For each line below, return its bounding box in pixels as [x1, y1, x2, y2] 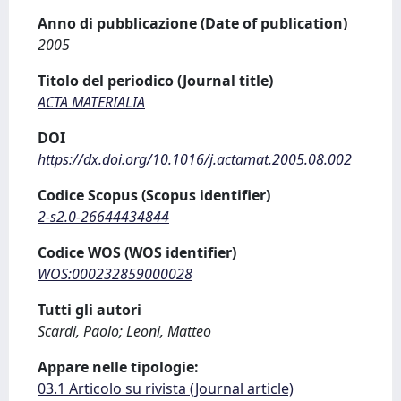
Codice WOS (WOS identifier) [38, 243, 236, 262]
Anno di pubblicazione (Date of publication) [38, 13, 347, 33]
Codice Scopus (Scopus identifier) [38, 185, 270, 205]
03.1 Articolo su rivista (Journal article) [38, 379, 294, 398]
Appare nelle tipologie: [38, 357, 199, 377]
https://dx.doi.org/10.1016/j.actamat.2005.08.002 [38, 149, 352, 169]
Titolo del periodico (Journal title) [38, 71, 273, 90]
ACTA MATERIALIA [38, 92, 145, 112]
